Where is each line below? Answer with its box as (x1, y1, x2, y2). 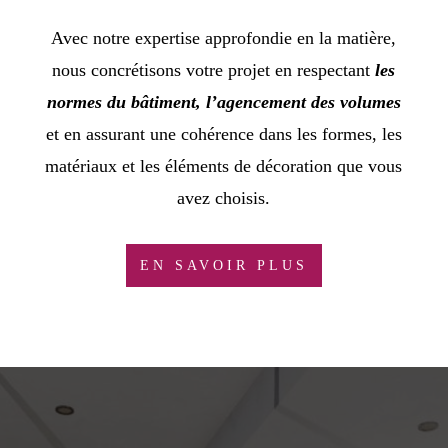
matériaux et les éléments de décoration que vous (45, 155, 403, 176)
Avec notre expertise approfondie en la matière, (51, 27, 397, 48)
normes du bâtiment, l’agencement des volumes (46, 91, 401, 112)
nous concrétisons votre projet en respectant (52, 59, 376, 80)
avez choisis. (177, 187, 271, 208)
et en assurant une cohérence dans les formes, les (45, 123, 402, 144)
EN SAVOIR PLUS (139, 257, 308, 273)
